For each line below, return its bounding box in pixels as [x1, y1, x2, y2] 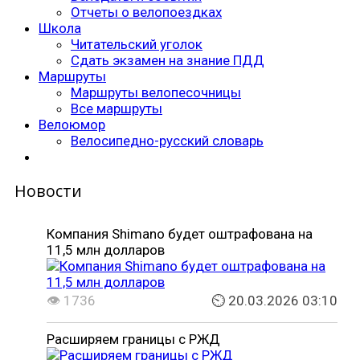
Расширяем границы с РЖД [47, 331, 220, 348]
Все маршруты [71, 100, 162, 117]
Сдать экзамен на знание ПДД [71, 51, 264, 68]
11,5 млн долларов [47, 242, 165, 259]
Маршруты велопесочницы [71, 84, 241, 100]
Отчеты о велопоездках [71, 3, 222, 20]
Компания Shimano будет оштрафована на [47, 226, 313, 243]
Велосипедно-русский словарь [71, 132, 264, 149]
